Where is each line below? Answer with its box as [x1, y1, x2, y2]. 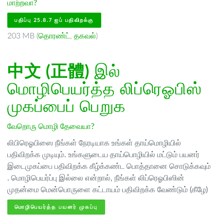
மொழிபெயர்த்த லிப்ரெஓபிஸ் [7, 81, 202, 98]
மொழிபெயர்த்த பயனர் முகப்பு [15, 204, 98, 210]
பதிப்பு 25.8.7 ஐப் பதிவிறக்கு [15, 18, 94, 23]
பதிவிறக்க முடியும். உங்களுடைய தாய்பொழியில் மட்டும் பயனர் [7, 151, 200, 159]
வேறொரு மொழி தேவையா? [7, 123, 94, 130]
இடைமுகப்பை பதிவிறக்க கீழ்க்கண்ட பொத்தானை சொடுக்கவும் [7, 163, 211, 170]
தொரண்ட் [38, 32, 70, 40]
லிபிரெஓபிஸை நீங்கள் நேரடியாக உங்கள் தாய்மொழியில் [7, 139, 181, 147]
